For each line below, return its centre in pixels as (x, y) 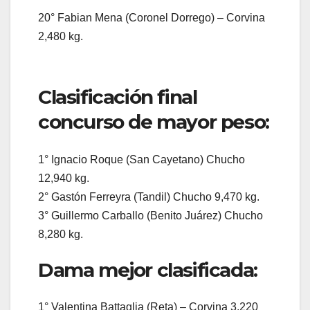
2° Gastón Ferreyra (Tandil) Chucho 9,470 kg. (149, 197)
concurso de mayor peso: (154, 122)
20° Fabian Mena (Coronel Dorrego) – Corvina (152, 18)
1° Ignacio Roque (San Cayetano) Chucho (142, 159)
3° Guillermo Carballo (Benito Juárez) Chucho (151, 215)
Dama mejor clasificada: (148, 270)
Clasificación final (118, 97)
